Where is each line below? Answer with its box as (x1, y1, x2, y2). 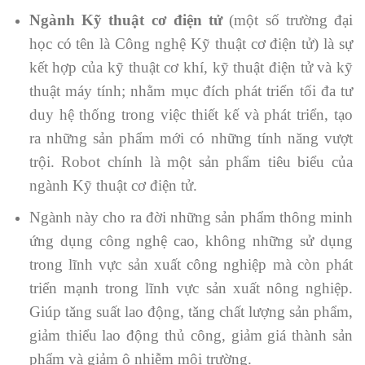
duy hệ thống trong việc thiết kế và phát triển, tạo (29, 106, 353, 124)
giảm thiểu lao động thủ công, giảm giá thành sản (29, 327, 353, 345)
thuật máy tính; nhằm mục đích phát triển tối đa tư (29, 82, 353, 100)
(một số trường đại (222, 11, 354, 29)
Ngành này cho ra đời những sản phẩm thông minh (29, 209, 353, 226)
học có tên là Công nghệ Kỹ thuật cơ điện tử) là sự (29, 35, 353, 53)
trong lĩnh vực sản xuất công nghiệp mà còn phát (29, 256, 353, 274)
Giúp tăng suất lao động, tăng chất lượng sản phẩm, (29, 303, 353, 321)
